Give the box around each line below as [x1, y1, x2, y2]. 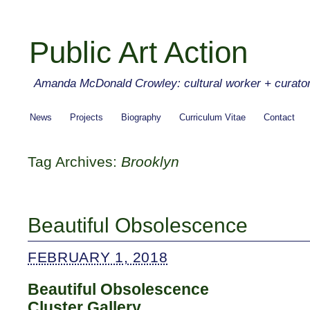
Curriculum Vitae [179, 112, 246, 122]
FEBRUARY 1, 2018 [28, 249, 168, 265]
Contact [264, 112, 295, 122]
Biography [121, 112, 161, 122]
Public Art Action [29, 35, 248, 69]
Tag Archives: [28, 154, 121, 170]
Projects [70, 112, 103, 122]
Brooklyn [121, 154, 179, 170]
